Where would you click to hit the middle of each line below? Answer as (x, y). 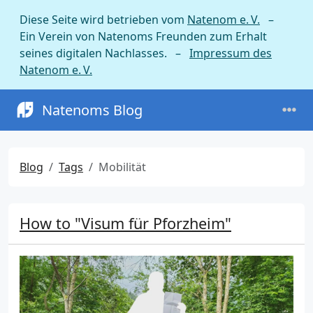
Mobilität (122, 167)
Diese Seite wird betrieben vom (103, 20)
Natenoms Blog (92, 110)
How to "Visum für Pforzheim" (125, 223)
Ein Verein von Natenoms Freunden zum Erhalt (143, 36)
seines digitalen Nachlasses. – (104, 53)
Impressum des (231, 53)
